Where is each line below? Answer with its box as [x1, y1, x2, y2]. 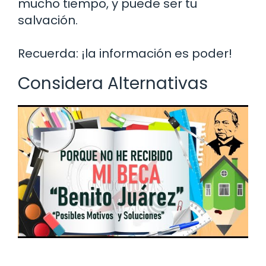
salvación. [18, 11, 78, 28]
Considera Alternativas [18, 71, 208, 95]
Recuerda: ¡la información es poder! [18, 45, 232, 62]
